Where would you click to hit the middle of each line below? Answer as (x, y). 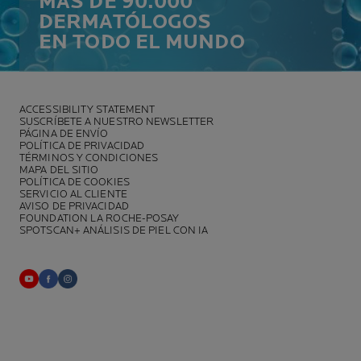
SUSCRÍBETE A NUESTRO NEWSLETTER (117, 121)
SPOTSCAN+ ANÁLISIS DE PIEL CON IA (114, 230)
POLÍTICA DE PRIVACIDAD (82, 145)
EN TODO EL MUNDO (142, 42)
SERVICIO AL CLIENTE (73, 194)
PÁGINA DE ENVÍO (64, 133)
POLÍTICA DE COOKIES (75, 182)
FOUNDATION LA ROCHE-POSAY (100, 218)
